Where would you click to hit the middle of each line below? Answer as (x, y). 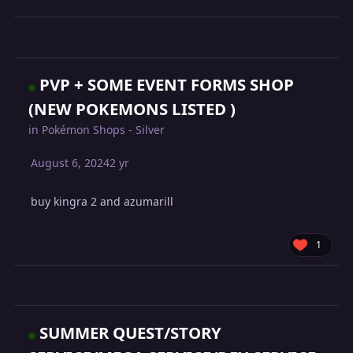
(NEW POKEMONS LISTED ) (132, 108)
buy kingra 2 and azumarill (102, 201)
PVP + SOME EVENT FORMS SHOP (167, 84)
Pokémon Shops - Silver (104, 129)
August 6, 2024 (71, 162)
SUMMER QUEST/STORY (131, 332)
